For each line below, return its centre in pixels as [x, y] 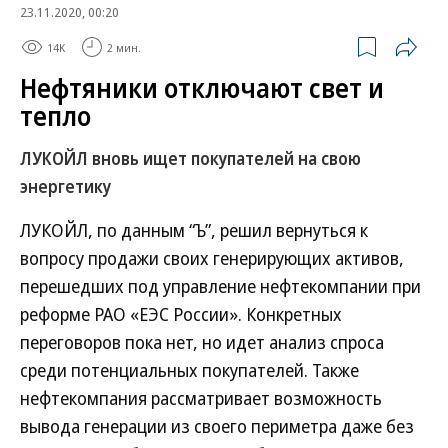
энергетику [65, 186]
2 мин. [124, 47]
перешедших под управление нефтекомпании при [220, 286]
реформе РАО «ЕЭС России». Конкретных [181, 314]
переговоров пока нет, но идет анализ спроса [202, 342]
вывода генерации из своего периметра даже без [217, 426]
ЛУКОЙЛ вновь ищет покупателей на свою [190, 158]
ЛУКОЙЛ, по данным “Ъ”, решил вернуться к [194, 230]
